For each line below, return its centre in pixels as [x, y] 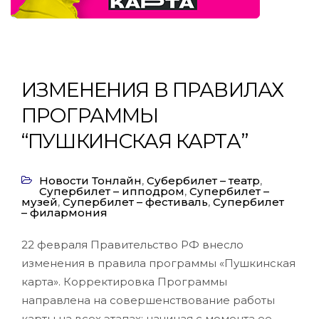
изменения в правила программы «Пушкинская [158, 263]
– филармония [64, 213]
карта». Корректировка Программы [124, 282]
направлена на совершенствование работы [148, 300]
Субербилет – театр [203, 181]
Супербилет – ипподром [112, 191]
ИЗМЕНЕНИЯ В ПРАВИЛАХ [153, 90]
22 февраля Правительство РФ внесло [132, 245]
